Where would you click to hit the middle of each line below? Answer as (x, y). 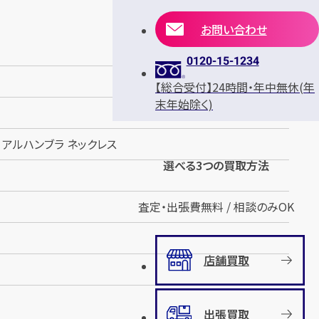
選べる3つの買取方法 (216, 166)
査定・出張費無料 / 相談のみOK (216, 207)
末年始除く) (184, 104)
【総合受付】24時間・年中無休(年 (235, 87)
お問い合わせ (234, 29)
